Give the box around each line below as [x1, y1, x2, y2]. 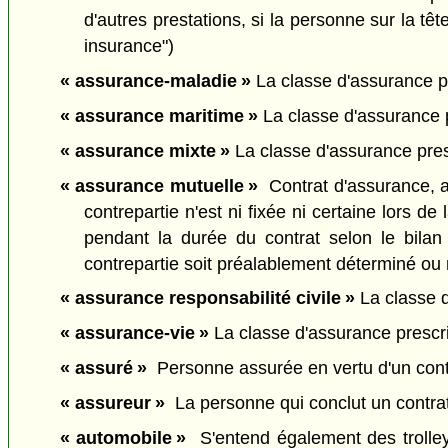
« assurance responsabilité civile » [59, 288, 355, 309]
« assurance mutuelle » [59, 175, 258, 196]
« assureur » [59, 392, 165, 413]
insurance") [84, 36, 175, 57]
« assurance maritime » [59, 105, 258, 126]
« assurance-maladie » [59, 71, 251, 92]
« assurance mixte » [59, 140, 230, 161]
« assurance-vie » [59, 323, 209, 344]
